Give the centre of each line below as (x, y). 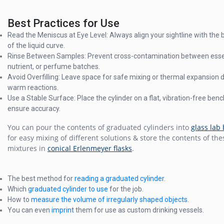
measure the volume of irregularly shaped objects (109, 200)
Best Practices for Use (63, 23)
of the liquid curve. (36, 46)
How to (19, 200)
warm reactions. (33, 88)
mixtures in (27, 148)
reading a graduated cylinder (119, 179)
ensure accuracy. (34, 109)
